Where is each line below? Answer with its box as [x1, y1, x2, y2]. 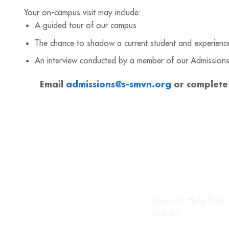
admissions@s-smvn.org [65, 79, 171, 90]
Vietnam [151, 208, 179, 218]
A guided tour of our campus [34, 20, 136, 31]
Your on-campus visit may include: [24, 7, 141, 18]
